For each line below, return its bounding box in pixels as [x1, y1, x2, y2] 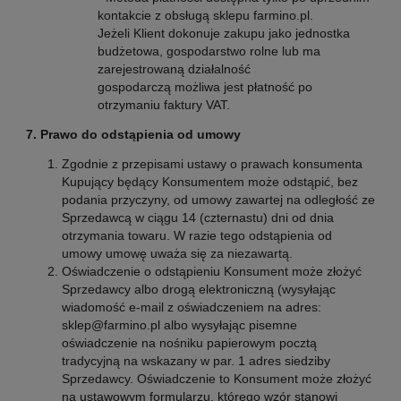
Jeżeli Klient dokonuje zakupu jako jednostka [97, 25, 350, 40]
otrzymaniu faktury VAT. [97, 97, 230, 112]
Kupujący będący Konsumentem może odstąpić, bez [61, 175, 358, 190]
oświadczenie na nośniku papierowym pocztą [61, 336, 317, 351]
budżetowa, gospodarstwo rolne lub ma [97, 43, 320, 58]
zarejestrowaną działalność [97, 61, 251, 76]
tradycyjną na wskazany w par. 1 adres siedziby [61, 354, 330, 369]
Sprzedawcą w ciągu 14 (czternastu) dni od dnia [61, 210, 334, 226]
